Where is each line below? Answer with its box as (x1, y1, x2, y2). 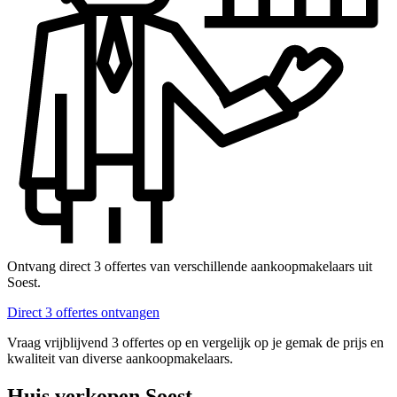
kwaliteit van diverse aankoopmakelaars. (7, 351, 233, 367)
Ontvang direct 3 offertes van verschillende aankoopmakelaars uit (7, 259, 372, 275)
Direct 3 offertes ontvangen (7, 305, 160, 321)
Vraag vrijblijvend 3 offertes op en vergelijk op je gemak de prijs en (7, 335, 384, 351)
